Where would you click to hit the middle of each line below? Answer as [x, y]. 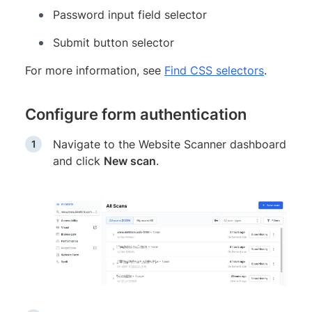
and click [78, 161]
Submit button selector [114, 42]
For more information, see [95, 70]
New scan [130, 161]
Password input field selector [130, 14]
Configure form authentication [136, 114]
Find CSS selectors [214, 70]
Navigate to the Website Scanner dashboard [170, 144]
